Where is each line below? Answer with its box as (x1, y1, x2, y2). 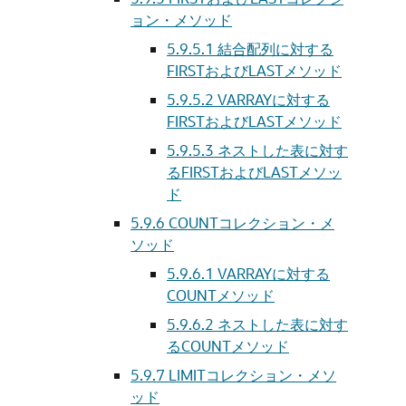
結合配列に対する (217, 39, 333, 58)
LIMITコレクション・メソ (169, 365, 336, 384)
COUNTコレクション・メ (169, 213, 334, 232)
